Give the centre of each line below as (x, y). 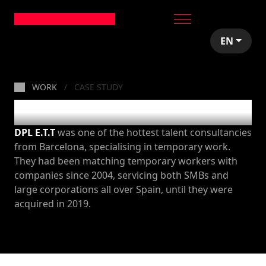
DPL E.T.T (35, 132)
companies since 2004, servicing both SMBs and (121, 175)
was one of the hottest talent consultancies (153, 132)
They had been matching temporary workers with (126, 161)
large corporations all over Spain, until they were (123, 189)
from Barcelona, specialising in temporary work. (122, 146)
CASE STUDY (99, 87)
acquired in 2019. (53, 203)
